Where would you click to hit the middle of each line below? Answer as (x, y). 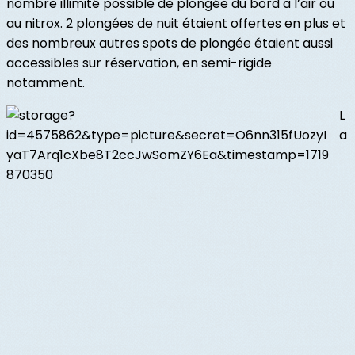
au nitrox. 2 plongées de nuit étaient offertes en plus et (176, 24)
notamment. (46, 83)
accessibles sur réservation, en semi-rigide (139, 63)
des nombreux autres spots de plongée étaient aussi (170, 44)
